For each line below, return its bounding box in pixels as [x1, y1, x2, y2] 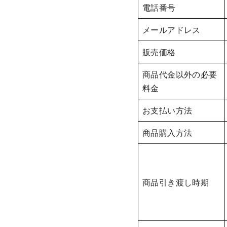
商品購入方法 [142, 127, 193, 139]
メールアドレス [142, 24, 201, 36]
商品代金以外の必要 [142, 68, 217, 81]
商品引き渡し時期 [142, 176, 209, 188]
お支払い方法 [142, 104, 193, 117]
